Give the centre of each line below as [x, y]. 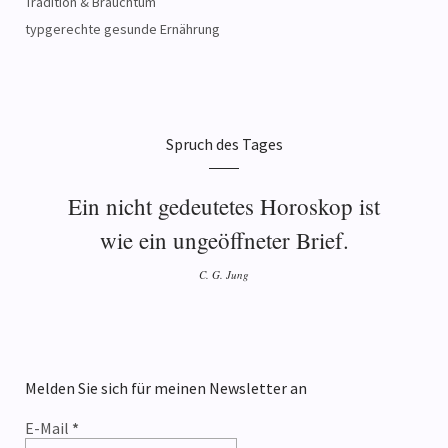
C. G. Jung [224, 275]
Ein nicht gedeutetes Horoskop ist [224, 206]
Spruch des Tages [224, 144]
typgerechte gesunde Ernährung [122, 29]
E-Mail [48, 428]
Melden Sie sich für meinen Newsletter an [166, 388]
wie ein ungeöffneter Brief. [224, 240]
